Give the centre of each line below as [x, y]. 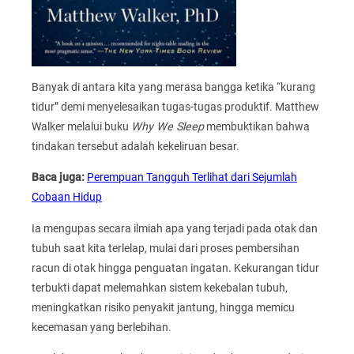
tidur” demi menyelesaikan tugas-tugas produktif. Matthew [175, 107]
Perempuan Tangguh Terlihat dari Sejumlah [192, 177]
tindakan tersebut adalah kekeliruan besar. [136, 147]
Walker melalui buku [81, 127]
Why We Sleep [168, 127]
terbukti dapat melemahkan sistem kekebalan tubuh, [160, 287]
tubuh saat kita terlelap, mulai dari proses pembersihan [166, 248]
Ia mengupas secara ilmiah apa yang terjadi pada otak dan [175, 228]
